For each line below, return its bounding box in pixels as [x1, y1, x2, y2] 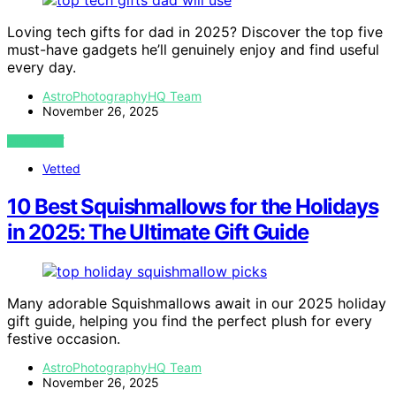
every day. [7, 58, 76, 77]
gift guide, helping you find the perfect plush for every [7, 311, 372, 330]
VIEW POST [7, 134, 65, 148]
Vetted [42, 161, 80, 177]
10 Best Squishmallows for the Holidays [7, 194, 378, 220]
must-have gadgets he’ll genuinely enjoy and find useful [7, 41, 379, 59]
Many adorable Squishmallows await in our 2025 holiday [7, 293, 386, 312]
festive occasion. [7, 329, 120, 347]
